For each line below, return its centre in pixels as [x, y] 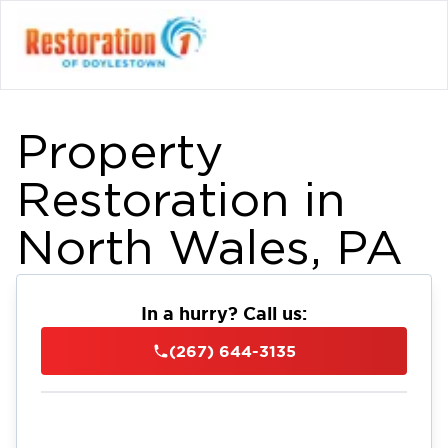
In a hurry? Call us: [224, 313]
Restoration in [181, 202]
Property [119, 154]
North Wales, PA [209, 250]
